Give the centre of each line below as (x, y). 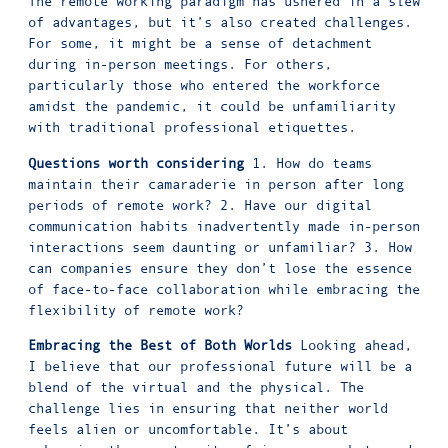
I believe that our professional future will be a (220, 366)
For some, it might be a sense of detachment (200, 43)
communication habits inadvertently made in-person (224, 225)
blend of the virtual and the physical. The (196, 387)
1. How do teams (308, 162)
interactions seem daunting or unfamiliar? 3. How (220, 246)
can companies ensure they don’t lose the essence (220, 267)
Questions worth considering (136, 162)
